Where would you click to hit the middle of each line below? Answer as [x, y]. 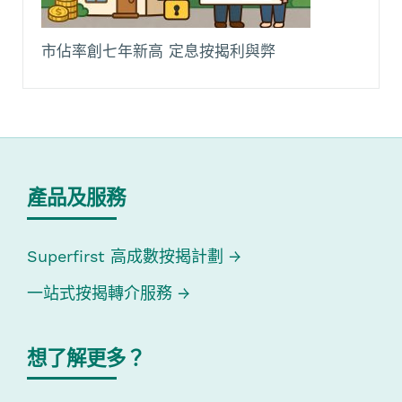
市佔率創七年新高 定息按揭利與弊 [158, 52]
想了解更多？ [86, 359]
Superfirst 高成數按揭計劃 [125, 256]
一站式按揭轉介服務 [102, 293]
